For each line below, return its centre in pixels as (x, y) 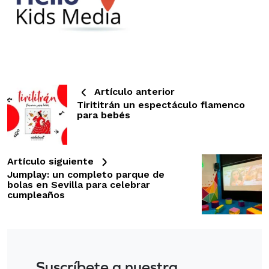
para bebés (104, 115)
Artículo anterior (133, 91)
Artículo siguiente (52, 161)
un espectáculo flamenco (183, 104)
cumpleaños (36, 195)
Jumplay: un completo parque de (86, 174)
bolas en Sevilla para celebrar (79, 184)
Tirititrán (98, 104)
